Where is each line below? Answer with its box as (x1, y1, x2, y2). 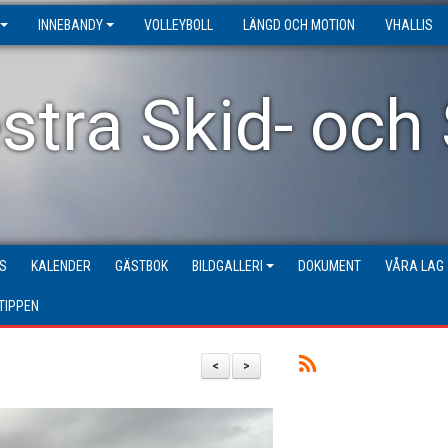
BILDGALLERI (192, 258, 263, 274)
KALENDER (31, 258, 91, 274)
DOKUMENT (298, 258, 361, 274)
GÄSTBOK (115, 258, 168, 274)
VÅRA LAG (385, 258, 444, 274)
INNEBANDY (38, 17, 103, 33)
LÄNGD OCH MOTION (243, 17, 355, 33)
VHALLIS (385, 17, 433, 33)
